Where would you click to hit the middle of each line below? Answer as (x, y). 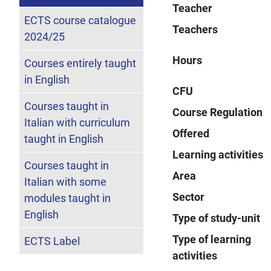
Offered (191, 133)
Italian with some (65, 181)
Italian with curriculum (77, 122)
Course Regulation (218, 112)
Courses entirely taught (80, 63)
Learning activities (218, 154)
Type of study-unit (217, 218)
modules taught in (67, 198)
